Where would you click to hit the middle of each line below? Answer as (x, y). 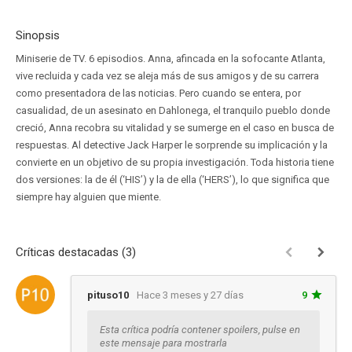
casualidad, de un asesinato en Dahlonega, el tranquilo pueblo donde (173, 110)
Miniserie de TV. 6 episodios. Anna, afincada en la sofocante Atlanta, (170, 59)
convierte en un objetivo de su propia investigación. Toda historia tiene (175, 162)
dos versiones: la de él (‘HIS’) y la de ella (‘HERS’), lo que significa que (172, 180)
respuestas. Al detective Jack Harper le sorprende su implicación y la (172, 145)
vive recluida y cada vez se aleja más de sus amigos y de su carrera (167, 76)
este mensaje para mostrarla (163, 343)
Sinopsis (38, 35)
